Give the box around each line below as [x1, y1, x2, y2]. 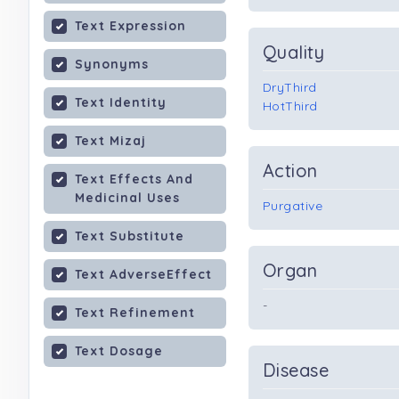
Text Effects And [75, 171, 193, 187]
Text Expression [75, 18, 186, 34]
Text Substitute [75, 228, 184, 244]
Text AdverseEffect [75, 266, 212, 282]
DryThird [263, 79, 317, 95]
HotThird [263, 98, 318, 114]
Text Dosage [75, 343, 163, 359]
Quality [263, 41, 325, 63]
